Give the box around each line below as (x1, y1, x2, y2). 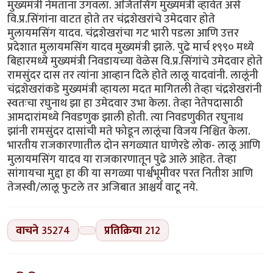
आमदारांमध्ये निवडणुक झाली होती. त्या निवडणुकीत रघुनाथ (7, 107, 243, 127)
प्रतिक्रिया (104, 221, 142, 240)
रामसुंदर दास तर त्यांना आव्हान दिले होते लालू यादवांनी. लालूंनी (7, 65, 258, 85)
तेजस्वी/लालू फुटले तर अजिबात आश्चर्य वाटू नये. (7, 177, 198, 197)
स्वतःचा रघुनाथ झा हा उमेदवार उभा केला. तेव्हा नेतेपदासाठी (7, 93, 243, 113)
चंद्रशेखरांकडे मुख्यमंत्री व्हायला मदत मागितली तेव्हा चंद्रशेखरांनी (7, 79, 262, 99)
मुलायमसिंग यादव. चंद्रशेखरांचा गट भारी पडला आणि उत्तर (7, 23, 239, 43)
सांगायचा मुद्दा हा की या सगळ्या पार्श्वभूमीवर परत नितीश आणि (7, 163, 253, 183)
